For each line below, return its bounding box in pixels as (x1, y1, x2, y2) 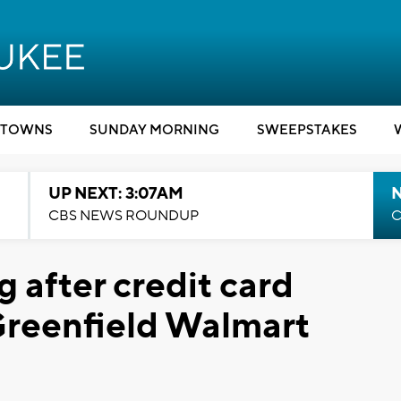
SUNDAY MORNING (90, 122, 219, 139)
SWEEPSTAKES (256, 122, 357, 139)
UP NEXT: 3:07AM (47, 183, 183, 204)
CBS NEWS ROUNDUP (47, 207, 199, 225)
